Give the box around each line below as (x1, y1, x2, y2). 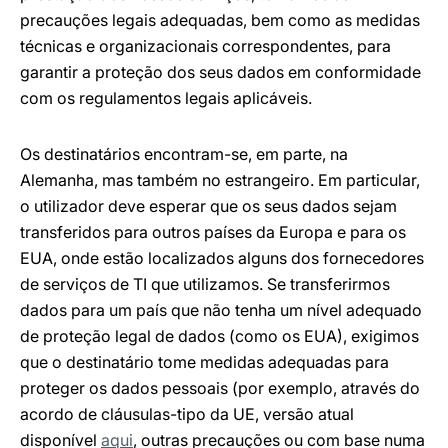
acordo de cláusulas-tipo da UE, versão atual (20, 404, 354, 424)
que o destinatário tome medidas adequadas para (20, 352, 389, 372)
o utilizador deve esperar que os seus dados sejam (20, 196, 397, 216)
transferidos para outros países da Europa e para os (20, 222, 406, 242)
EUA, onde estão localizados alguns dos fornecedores (20, 248, 424, 268)
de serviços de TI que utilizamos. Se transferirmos (20, 274, 390, 294)
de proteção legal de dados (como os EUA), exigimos (20, 326, 419, 346)
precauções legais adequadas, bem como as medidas (20, 10, 420, 30)
